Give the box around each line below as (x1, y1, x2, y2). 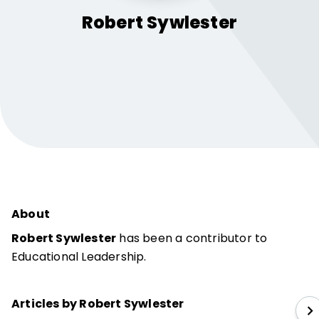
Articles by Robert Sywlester (11, 296, 184, 312)
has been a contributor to (116, 230, 268, 246)
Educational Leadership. (11, 249, 147, 265)
